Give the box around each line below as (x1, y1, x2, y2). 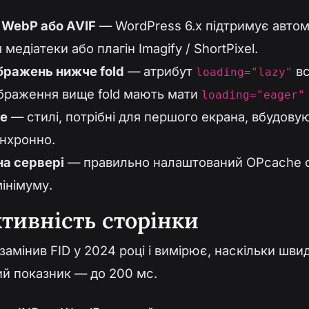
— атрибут (124, 63, 196, 79)
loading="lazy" (196, 66, 292, 79)
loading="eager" (201, 88, 305, 102)
